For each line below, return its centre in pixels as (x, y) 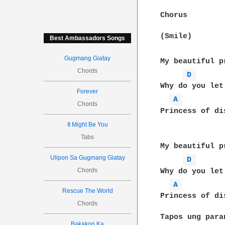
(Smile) (176, 36)
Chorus (174, 15)
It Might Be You (87, 125)
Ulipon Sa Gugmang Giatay (87, 158)
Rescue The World (87, 191)
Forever (88, 91)
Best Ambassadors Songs (88, 38)
